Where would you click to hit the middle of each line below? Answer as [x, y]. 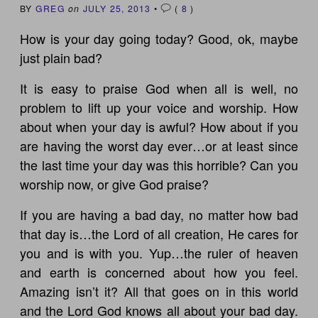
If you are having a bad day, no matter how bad [159, 214]
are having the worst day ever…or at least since [159, 145]
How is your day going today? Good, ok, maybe [159, 38]
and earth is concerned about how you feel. [159, 272]
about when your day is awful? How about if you [159, 126]
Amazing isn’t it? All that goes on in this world [159, 291]
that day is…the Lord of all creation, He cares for [159, 233]
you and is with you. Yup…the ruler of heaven [159, 252]
